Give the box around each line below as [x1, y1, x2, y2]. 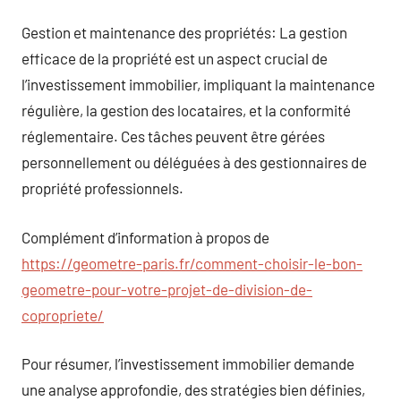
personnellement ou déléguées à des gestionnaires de [21, 153, 367, 171]
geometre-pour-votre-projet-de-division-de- [21, 279, 312, 298]
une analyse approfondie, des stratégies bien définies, [21, 380, 365, 398]
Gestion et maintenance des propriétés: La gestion [21, 23, 347, 41]
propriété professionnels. [21, 179, 183, 197]
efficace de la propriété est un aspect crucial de [21, 49, 328, 67]
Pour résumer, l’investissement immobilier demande [21, 354, 354, 372]
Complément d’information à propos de [21, 227, 269, 246]
